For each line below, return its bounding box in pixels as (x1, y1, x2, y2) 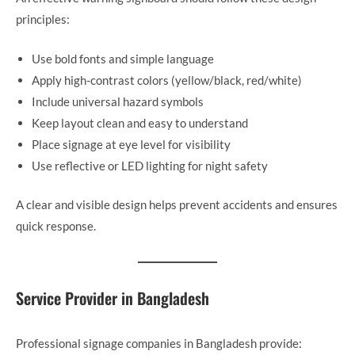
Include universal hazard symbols (32, 94, 204, 109)
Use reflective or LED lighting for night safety (32, 158, 268, 173)
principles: (16, 12, 70, 27)
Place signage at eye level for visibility (32, 136, 231, 151)
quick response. (16, 219, 96, 234)
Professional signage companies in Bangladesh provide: (16, 336, 302, 351)
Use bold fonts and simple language (32, 51, 214, 66)
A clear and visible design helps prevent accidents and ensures (16, 197, 338, 212)
